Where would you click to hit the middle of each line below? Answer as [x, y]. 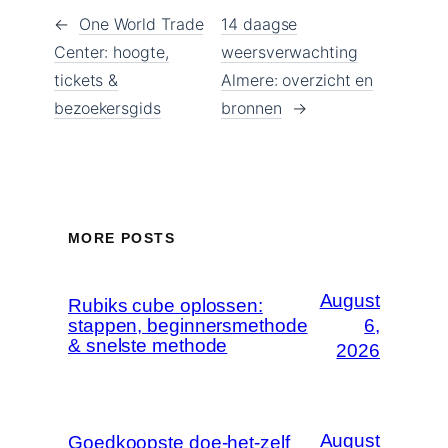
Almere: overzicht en [297, 79]
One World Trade [141, 23]
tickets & [86, 79]
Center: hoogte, [111, 51]
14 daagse [259, 23]
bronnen [251, 107]
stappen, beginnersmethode [188, 325]
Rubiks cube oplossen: [165, 305]
